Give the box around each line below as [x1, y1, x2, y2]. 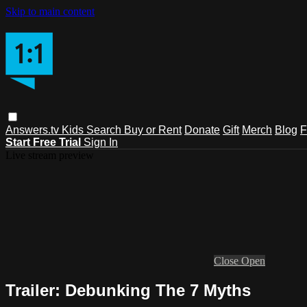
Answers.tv [5, 123, 62, 136]
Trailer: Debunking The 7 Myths [5, 280, 251, 299]
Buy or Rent [124, 123, 182, 136]
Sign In [84, 136, 118, 148]
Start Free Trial [5, 136, 84, 148]
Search [86, 123, 124, 136]
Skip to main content [5, 5, 95, 17]
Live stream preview [5, 149, 94, 161]
